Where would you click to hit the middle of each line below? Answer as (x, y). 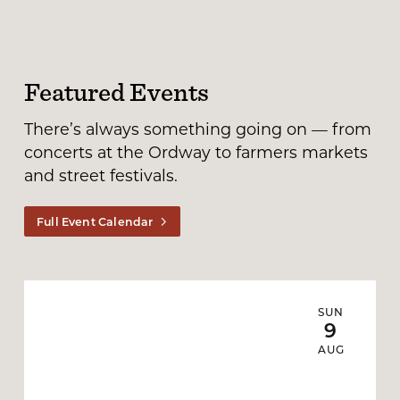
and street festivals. (100, 175)
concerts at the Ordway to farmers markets (196, 152)
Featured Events (116, 92)
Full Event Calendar (95, 221)
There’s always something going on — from (197, 129)
